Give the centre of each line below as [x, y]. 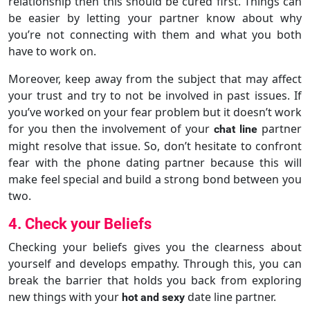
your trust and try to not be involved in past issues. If [155, 95]
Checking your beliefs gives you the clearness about [155, 247]
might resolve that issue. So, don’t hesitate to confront [155, 146]
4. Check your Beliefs [80, 224]
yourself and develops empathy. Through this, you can [155, 263]
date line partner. [230, 297]
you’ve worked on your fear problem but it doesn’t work [155, 112]
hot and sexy [153, 297]
